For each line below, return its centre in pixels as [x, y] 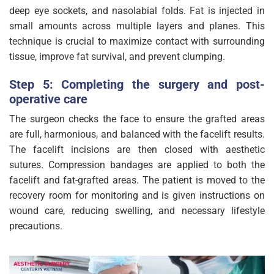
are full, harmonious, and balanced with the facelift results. [137, 134]
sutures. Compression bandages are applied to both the [137, 165]
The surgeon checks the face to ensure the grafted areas [137, 119]
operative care [48, 99]
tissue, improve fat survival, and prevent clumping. [117, 57]
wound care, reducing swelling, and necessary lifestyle [137, 210]
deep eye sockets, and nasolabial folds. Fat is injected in [137, 11]
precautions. [36, 226]
